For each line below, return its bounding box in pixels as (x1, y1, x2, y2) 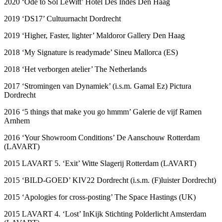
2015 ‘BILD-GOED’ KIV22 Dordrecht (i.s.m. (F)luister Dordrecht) (4, 175, 216, 184)
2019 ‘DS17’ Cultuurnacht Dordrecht (4, 14, 121, 23)
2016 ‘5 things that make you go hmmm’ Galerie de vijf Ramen (4, 107, 202, 116)
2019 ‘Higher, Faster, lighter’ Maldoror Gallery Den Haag (4, 31, 185, 40)
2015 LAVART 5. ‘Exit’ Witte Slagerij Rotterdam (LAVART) (4, 159, 196, 167)
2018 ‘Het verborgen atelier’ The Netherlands (4, 64, 147, 73)
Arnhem (4, 116, 30, 125)
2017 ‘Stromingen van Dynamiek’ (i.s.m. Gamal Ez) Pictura (4, 81, 191, 90)
